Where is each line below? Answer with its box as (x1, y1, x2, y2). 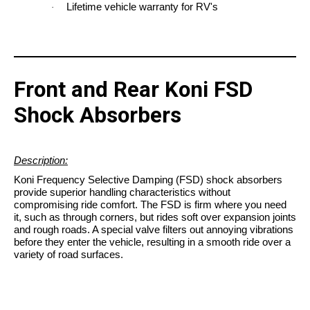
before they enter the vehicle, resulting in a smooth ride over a (14, 236, 291, 248)
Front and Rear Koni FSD (14, 77, 253, 103)
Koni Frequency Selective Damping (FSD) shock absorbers (14, 174, 282, 186)
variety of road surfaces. (14, 248, 123, 261)
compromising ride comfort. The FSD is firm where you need (14, 199, 286, 211)
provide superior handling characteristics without (14, 186, 230, 199)
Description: (14, 154, 68, 167)
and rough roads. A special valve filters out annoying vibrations (14, 224, 293, 236)
